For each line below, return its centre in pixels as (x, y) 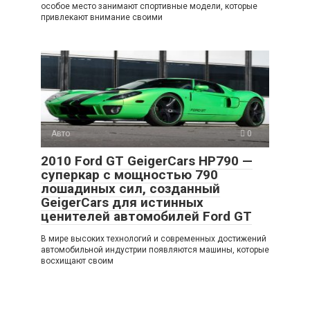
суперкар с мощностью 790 (129, 175)
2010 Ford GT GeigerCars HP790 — (147, 161)
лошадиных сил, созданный (130, 189)
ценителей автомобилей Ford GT (146, 217)
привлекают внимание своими (102, 18)
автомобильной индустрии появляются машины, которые (155, 250)
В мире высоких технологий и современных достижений (154, 239)
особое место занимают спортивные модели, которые (149, 7)
